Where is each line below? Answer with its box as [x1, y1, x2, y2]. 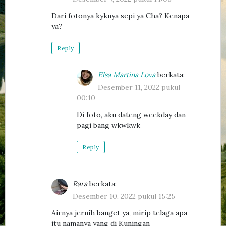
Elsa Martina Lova [98, 70, 155, 79]
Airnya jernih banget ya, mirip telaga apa [51, 208, 187, 217]
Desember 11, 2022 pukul [98, 82, 180, 92]
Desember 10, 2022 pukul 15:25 [73, 191, 175, 201]
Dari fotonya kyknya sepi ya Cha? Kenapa [51, 11, 189, 20]
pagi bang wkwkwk [77, 120, 140, 130]
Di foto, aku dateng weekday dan [77, 109, 186, 119]
